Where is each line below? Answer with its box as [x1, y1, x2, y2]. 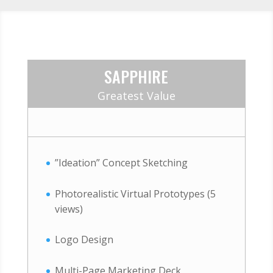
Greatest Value [97, 88, 175, 103]
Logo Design [54, 233, 113, 247]
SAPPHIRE [104, 65, 169, 88]
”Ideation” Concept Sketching [54, 156, 188, 169]
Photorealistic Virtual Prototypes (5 [54, 186, 216, 200]
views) [54, 202, 83, 216]
